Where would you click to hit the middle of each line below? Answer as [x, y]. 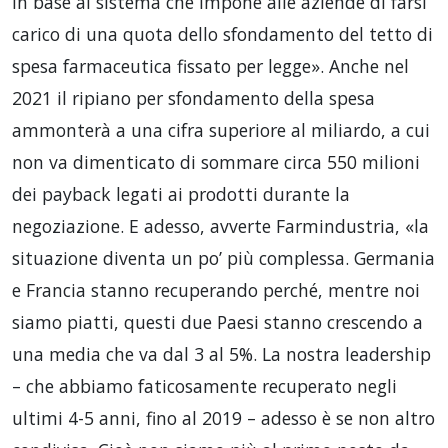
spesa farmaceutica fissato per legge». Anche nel [210, 65]
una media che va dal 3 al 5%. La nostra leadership [221, 353]
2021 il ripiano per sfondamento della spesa [193, 97]
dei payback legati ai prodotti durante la [181, 193]
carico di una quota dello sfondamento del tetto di [222, 33]
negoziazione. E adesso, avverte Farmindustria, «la [220, 225]
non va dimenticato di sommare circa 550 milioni [216, 161]
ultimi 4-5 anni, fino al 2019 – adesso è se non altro [223, 417]
